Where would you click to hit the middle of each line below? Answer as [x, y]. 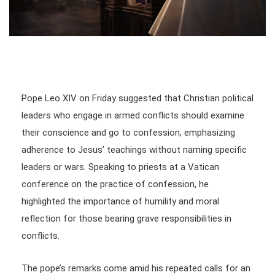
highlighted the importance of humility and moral [120, 201]
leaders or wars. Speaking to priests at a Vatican [120, 167]
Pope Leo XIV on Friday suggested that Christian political [137, 98]
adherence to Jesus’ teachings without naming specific [134, 149]
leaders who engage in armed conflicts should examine [133, 115]
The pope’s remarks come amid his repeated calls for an [136, 268]
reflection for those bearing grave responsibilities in [126, 218]
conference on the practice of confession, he [115, 184]
